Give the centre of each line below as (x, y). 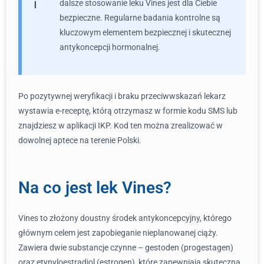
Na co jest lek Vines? (95, 188)
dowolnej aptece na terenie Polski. (80, 140)
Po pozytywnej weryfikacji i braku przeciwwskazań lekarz (122, 96)
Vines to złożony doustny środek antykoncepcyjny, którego (125, 218)
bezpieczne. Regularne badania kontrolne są (140, 18)
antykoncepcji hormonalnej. (110, 47)
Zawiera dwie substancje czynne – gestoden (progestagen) (126, 247)
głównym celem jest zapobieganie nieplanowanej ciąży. (118, 233)
